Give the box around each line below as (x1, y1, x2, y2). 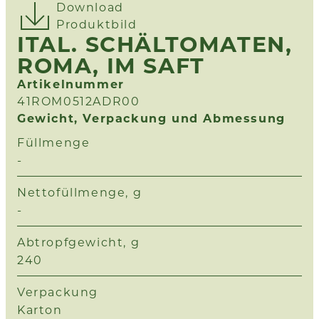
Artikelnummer (17, 76, 125, 91)
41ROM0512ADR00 (17, 93, 140, 108)
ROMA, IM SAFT (17, 51, 205, 79)
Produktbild (56, 16, 137, 31)
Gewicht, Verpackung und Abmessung (17, 110, 286, 125)
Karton (17, 302, 63, 317)
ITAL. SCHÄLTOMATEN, (17, 29, 293, 58)
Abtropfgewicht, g (17, 234, 140, 249)
